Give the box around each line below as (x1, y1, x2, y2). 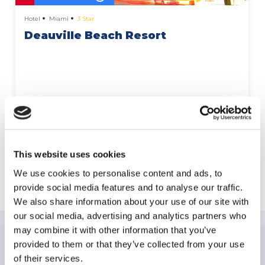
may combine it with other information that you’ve (14, 224, 216, 235)
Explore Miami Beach (91, 170, 174, 180)
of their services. (14, 253, 83, 263)
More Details (180, 108, 231, 117)
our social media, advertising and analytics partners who (14, 210, 246, 221)
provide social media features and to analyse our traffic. (14, 182, 243, 192)
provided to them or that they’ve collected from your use (14, 238, 244, 249)
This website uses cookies (14, 149, 126, 160)
